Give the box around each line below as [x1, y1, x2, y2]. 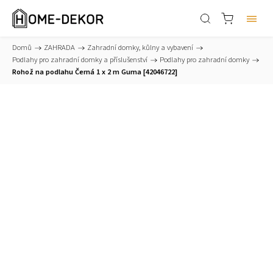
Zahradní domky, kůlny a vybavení [87, 42, 193, 53]
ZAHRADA [44, 42, 75, 53]
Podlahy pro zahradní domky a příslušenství [12, 54, 147, 65]
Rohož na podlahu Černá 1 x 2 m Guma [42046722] [12, 66, 177, 77]
